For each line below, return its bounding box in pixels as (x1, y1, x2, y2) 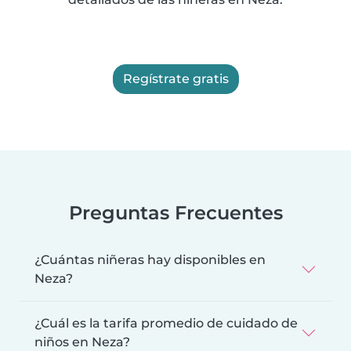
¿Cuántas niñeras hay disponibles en (34, 251, 266, 267)
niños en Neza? (34, 334, 130, 349)
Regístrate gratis (122, 71, 229, 86)
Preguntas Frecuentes (68, 201, 283, 224)
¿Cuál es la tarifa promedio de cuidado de (34, 315, 298, 331)
